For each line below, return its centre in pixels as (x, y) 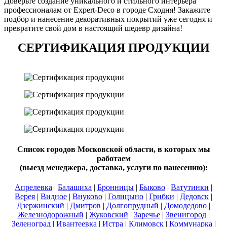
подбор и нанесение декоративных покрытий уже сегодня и (108, 19)
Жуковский (108, 215)
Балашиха (75, 187)
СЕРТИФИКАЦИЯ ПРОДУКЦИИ (113, 48)
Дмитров (85, 206)
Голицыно (126, 197)
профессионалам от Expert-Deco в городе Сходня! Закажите (107, 10)
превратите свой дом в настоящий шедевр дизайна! (93, 28)
